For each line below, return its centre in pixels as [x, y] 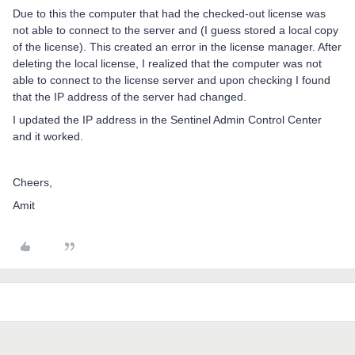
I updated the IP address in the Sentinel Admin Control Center [167, 119]
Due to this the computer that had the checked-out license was [169, 13]
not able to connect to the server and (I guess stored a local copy [176, 30]
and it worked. [48, 136]
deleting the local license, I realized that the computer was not [167, 63]
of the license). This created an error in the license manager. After [177, 46]
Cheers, [32, 182]
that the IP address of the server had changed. [130, 96]
